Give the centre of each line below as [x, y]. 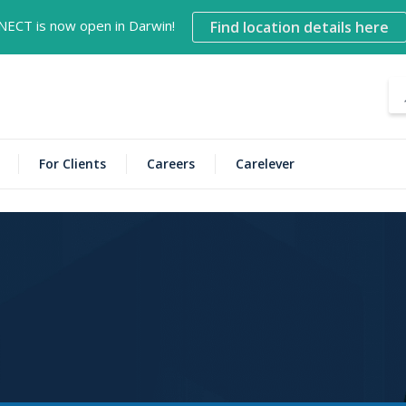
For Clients [72, 164]
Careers [171, 164]
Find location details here [300, 27]
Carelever [265, 164]
